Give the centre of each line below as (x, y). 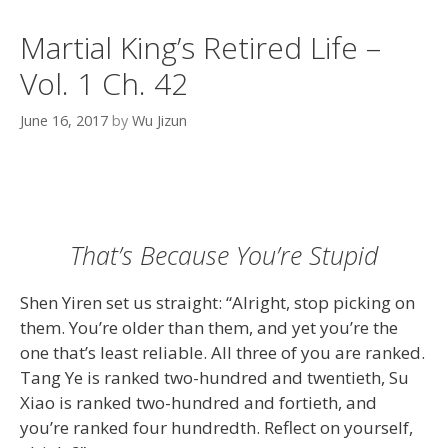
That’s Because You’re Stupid (224, 255)
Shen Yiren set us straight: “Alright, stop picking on (217, 302)
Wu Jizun (159, 120)
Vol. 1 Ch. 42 (104, 84)
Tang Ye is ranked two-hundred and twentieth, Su (214, 377)
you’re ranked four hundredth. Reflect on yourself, (216, 427)
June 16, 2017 (64, 120)
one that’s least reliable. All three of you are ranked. (222, 352)
